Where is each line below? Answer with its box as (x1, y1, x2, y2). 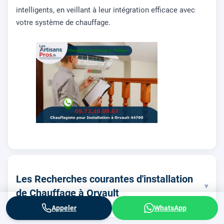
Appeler (51, 204, 76, 212)
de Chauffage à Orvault (16, 187, 119, 199)
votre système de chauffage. (16, 18, 110, 27)
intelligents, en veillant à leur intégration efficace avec (16, 5, 195, 14)
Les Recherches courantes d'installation (16, 173, 193, 185)
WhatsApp (153, 204, 186, 212)
